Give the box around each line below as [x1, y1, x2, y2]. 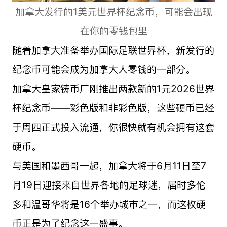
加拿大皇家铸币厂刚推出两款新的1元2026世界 [12, 82, 214, 95]
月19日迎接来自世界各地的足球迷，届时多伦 [12, 178, 206, 191]
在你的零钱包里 [80, 24, 147, 37]
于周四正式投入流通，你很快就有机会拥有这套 [12, 121, 214, 133]
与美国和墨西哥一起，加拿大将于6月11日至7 [12, 159, 206, 172]
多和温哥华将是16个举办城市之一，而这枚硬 [12, 198, 206, 210]
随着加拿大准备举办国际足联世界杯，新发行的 [12, 44, 214, 56]
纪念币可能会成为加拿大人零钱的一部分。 [12, 63, 195, 75]
